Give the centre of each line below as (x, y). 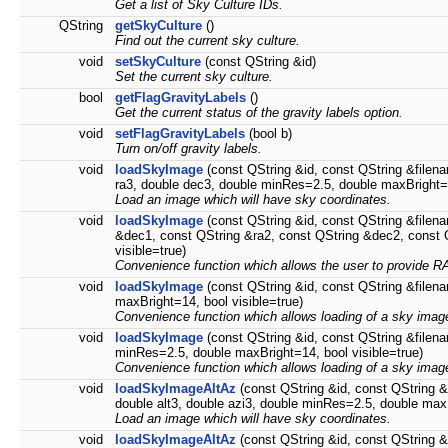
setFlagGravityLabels (180, 134)
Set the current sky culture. (194, 77)
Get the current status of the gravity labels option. (259, 113)
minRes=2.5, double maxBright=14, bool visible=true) (269, 353)
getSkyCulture (158, 26)
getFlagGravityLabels (180, 98)
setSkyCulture (158, 62)
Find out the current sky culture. (207, 41)
